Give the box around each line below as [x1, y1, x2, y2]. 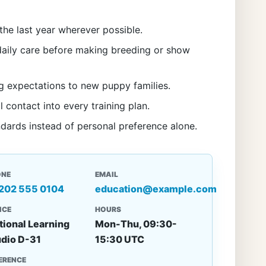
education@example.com [95, 182, 217, 195]
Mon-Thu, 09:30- [95, 217, 178, 230]
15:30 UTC [95, 233, 145, 245]
